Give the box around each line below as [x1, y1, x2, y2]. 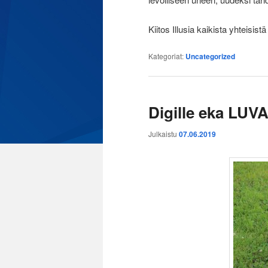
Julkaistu [148, 128, 179, 139]
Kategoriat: [148, 51, 184, 62]
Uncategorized [185, 51, 235, 62]
